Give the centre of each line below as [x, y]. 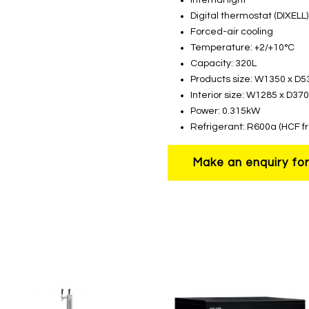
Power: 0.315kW [226, 111]
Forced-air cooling [232, 31]
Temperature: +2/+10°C [243, 47]
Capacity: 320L [224, 63]
